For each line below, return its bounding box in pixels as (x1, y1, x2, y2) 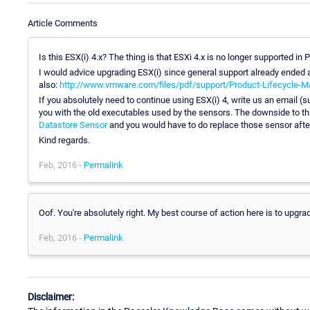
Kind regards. (39, 134, 90, 145)
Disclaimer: (28, 291, 74, 303)
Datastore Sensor (39, 119, 107, 130)
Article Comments (28, 17, 98, 28)
